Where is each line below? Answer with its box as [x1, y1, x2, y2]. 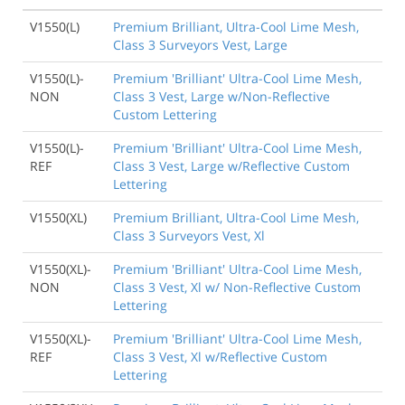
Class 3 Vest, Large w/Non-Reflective [113, 88, 330, 106]
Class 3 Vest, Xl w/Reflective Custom [113, 348, 327, 366]
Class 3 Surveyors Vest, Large [113, 36, 287, 54]
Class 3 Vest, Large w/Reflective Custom [113, 157, 350, 175]
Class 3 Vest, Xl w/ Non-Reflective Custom [113, 278, 361, 297]
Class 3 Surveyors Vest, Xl [113, 227, 265, 245]
